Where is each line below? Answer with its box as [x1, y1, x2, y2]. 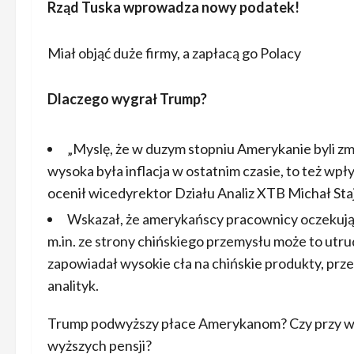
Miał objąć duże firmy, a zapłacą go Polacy [47, 44, 301, 62]
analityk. [47, 277, 99, 294]
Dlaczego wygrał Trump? [47, 90, 207, 107]
